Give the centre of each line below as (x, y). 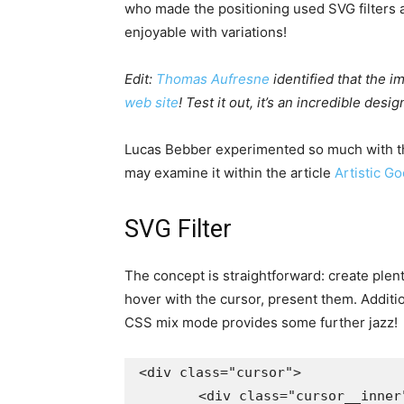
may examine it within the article (230, 173)
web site (151, 103)
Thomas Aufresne (213, 79)
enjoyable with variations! (206, 32)
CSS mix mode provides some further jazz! (261, 323)
